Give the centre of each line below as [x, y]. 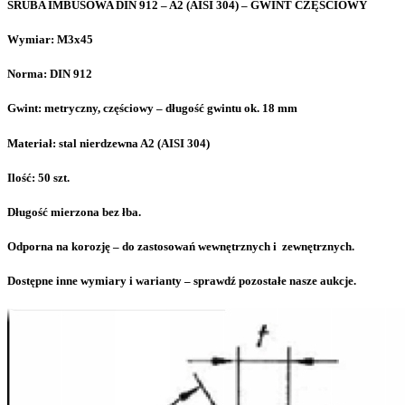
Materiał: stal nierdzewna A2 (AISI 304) [108, 143]
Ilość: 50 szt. [38, 177]
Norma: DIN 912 [50, 74]
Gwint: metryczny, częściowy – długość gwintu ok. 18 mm [152, 108]
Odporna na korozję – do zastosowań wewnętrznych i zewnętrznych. [181, 247]
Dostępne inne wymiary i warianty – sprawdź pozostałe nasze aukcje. [182, 281]
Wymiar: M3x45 [50, 40]
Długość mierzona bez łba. [74, 212]
